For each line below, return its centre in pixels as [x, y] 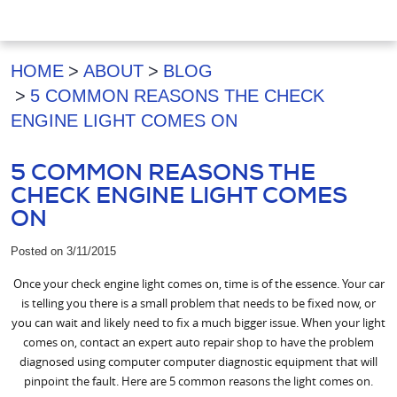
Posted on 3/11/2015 [63, 251]
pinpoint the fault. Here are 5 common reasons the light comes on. [198, 381]
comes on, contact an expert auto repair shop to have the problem [198, 343]
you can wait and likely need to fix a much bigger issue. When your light [198, 323]
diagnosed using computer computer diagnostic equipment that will [198, 362]
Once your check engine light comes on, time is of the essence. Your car [198, 284]
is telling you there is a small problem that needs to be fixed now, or [198, 304]
